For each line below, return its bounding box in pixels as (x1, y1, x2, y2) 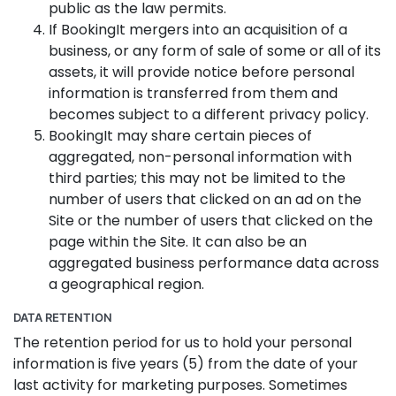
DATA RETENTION (13, 310, 112, 324)
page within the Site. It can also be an (49, 232, 307, 252)
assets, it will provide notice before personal (49, 62, 354, 82)
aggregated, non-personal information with (49, 147, 352, 167)
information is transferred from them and (49, 83, 338, 103)
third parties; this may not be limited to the (49, 168, 346, 188)
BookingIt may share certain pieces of (49, 126, 312, 146)
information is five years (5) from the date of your (13, 354, 358, 374)
